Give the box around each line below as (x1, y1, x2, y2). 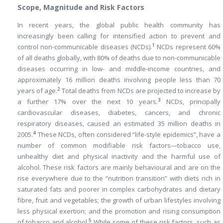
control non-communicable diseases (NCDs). (17, 42, 152, 51)
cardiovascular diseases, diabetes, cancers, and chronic (17, 108, 221, 117)
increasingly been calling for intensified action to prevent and (17, 31, 221, 40)
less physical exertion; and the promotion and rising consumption (17, 206, 221, 216)
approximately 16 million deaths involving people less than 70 (17, 75, 221, 84)
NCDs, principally (160, 97, 221, 106)
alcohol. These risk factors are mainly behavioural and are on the (17, 162, 221, 172)
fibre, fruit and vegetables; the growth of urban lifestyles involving (17, 195, 221, 205)
